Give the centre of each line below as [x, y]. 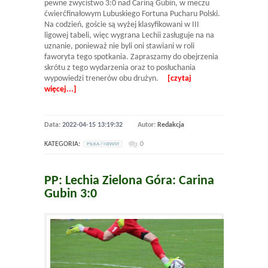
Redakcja [171, 125]
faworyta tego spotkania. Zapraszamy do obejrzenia [131, 57]
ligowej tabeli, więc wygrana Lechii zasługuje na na [129, 35]
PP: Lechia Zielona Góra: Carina [129, 181]
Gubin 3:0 [71, 194]
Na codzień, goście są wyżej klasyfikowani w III [122, 25]
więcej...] [60, 89]
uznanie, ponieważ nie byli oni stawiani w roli [119, 46]
